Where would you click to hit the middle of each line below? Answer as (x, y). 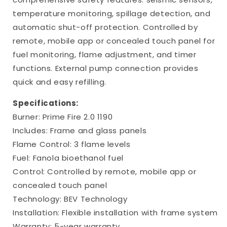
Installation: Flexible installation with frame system (115, 212)
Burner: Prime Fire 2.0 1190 (63, 117)
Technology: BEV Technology (70, 199)
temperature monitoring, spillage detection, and (112, 13)
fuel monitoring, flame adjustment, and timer (105, 54)
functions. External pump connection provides (106, 68)
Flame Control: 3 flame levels (72, 144)
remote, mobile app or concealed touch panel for (114, 41)
